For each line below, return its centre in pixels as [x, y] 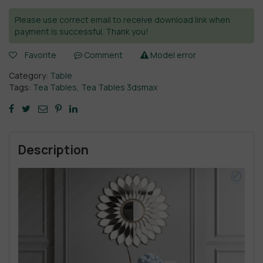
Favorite [41, 55]
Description [53, 150]
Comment [102, 55]
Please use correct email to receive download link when [122, 20]
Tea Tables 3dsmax [119, 87]
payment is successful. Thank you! [82, 31]
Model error [172, 55]
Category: [29, 75]
